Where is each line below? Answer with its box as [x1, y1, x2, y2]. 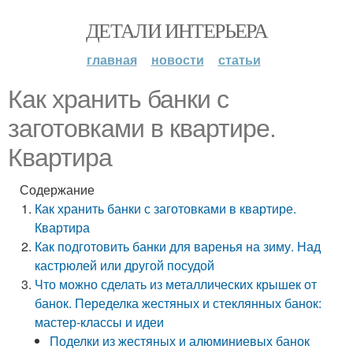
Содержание [20, 180, 95, 199]
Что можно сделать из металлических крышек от [35, 275, 318, 293]
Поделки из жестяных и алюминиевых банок [50, 332, 310, 350]
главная [86, 50, 137, 69]
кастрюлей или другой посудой [35, 256, 215, 274]
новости [150, 50, 204, 69]
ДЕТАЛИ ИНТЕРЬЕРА [85, 17, 268, 43]
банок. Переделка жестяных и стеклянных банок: [35, 294, 322, 312]
